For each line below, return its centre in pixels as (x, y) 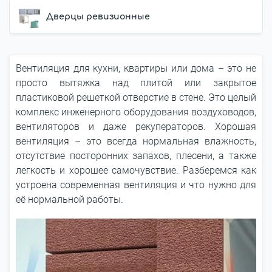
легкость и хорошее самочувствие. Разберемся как (136, 170)
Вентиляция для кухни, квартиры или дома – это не (136, 68)
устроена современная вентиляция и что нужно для (136, 185)
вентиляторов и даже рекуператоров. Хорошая (136, 127)
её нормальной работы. (70, 199)
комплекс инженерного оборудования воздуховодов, (136, 112)
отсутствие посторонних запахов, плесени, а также (136, 156)
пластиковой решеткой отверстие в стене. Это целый (136, 97)
